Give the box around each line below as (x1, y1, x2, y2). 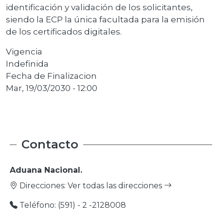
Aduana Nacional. (10, 165, 82, 175)
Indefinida (6, 58, 49, 69)
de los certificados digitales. (6, 26, 122, 36)
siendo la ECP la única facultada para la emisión (6, 14, 205, 24)
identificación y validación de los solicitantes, (6, 2, 193, 12)
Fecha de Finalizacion (6, 71, 97, 81)
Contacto (21, 137, 79, 151)
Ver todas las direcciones (68, 181, 164, 190)
